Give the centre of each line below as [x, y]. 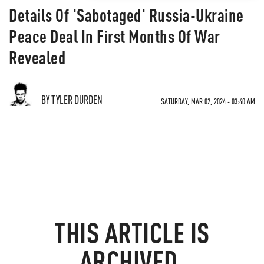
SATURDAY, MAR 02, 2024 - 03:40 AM [208, 101]
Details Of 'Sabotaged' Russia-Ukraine [126, 15]
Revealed [37, 57]
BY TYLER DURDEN [72, 99]
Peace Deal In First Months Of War [115, 36]
